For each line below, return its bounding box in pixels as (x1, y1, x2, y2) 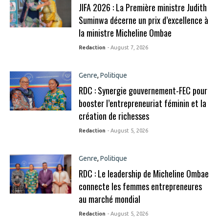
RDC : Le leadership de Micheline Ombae (78, 167, 209, 180)
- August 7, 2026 (107, 44, 148, 50)
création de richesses (78, 109, 149, 122)
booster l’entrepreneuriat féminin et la (78, 97, 206, 109)
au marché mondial (78, 193, 140, 205)
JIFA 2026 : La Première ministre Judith (78, 1, 207, 14)
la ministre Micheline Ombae (78, 26, 172, 39)
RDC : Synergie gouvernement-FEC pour (78, 84, 207, 97)
